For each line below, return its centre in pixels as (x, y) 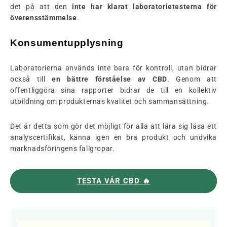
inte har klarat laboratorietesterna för (144, 6)
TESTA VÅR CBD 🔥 (113, 181)
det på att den (41, 6)
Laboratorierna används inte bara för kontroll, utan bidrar (113, 68)
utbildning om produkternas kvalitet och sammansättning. (110, 101)
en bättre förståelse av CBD (109, 79)
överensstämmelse (44, 17)
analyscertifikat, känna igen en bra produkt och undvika (113, 137)
